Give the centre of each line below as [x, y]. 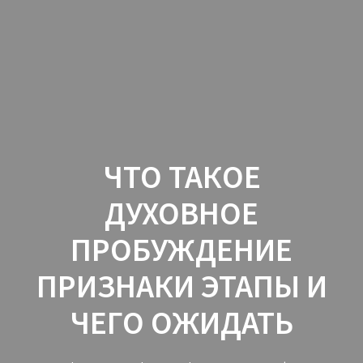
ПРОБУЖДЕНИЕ [181, 249]
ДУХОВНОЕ [181, 213]
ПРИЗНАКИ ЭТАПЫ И [181, 286]
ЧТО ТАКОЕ [181, 176]
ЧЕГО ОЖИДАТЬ [181, 322]
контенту [211, 47]
